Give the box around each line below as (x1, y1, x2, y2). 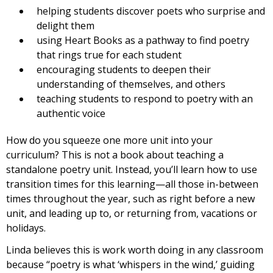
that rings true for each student (37, 48, 182, 62)
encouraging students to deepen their (37, 62, 211, 76)
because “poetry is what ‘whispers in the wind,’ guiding (6, 257, 255, 271)
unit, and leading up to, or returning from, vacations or (6, 206, 257, 220)
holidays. (6, 221, 46, 235)
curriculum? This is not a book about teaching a (6, 147, 224, 161)
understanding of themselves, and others (37, 77, 225, 91)
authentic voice (37, 106, 105, 120)
